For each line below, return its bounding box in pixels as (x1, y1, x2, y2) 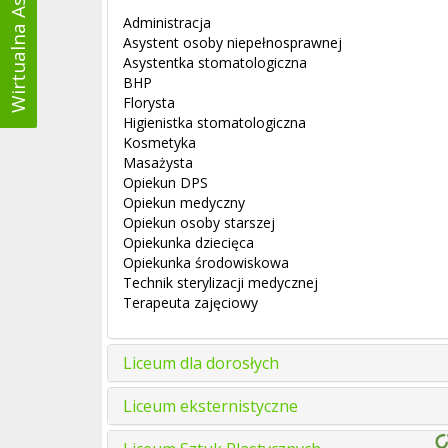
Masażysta (123, 153, 193, 172)
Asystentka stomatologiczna (123, 53, 307, 72)
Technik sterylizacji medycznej (123, 273, 318, 292)
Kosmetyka (123, 133, 196, 152)
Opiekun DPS (123, 173, 208, 192)
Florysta (123, 93, 175, 112)
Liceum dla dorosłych (123, 352, 279, 374)
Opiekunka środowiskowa (123, 253, 289, 272)
